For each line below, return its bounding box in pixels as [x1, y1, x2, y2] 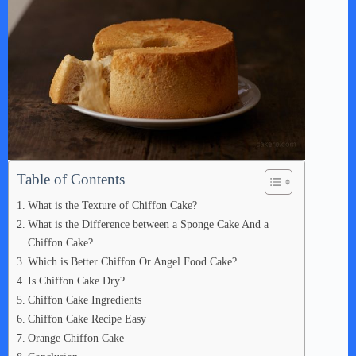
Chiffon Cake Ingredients [27, 293, 141, 306]
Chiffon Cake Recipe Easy [27, 312, 146, 325]
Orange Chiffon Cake [27, 331, 124, 344]
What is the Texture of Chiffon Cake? [27, 199, 197, 211]
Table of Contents [17, 171, 125, 188]
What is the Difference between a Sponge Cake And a [27, 218, 269, 230]
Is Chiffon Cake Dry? [27, 274, 125, 287]
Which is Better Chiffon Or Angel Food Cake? [27, 255, 237, 268]
